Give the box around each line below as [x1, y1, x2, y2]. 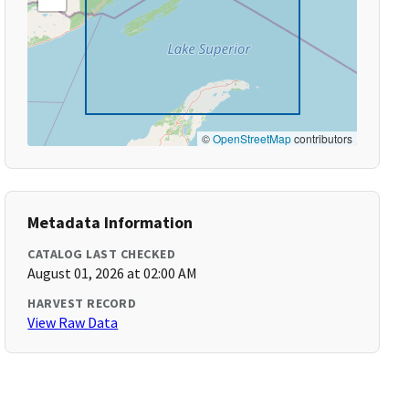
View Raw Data [27, 313, 119, 331]
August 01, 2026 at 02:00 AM [27, 264, 198, 282]
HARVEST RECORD [27, 295, 137, 311]
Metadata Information [27, 212, 194, 233]
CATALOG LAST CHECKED [27, 246, 176, 262]
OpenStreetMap [212, 131, 291, 146]
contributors [290, 131, 352, 146]
